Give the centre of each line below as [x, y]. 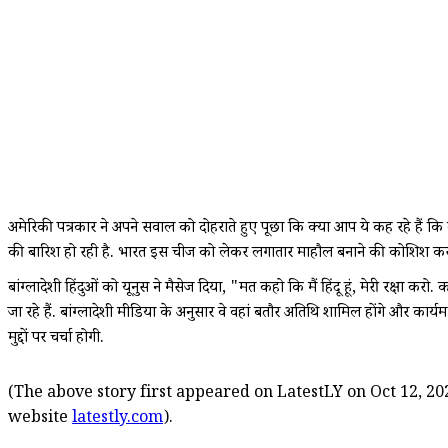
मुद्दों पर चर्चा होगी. [56, 339]
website [40, 419]
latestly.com [117, 419]
